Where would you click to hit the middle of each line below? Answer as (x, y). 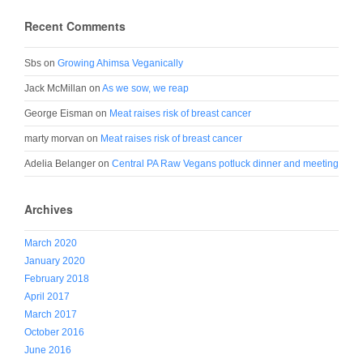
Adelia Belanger (60, 164)
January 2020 (55, 261)
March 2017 (51, 315)
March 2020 (51, 243)
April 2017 (47, 297)
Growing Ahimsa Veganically (120, 64)
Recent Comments (75, 26)
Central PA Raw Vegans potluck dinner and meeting (225, 164)
